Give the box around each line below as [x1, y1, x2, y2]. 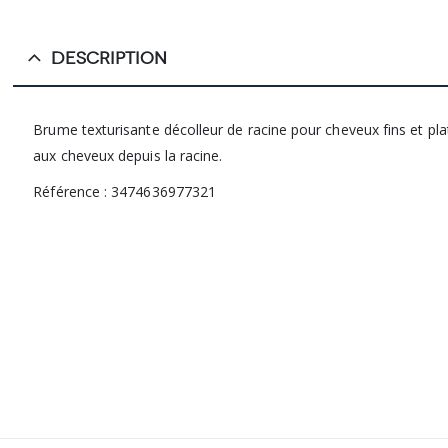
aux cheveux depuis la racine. [33, 145, 223, 165]
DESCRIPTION [51, 47, 168, 69]
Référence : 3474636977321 [33, 181, 217, 201]
